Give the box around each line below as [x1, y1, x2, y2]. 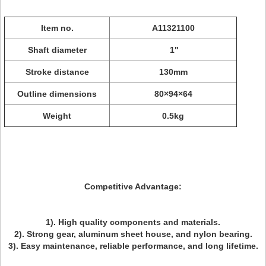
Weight [43, 111, 71, 121]
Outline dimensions [17, 89, 97, 99]
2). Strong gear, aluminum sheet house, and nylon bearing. [14, 229, 252, 239]
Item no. [40, 23, 74, 33]
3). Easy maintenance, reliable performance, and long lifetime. [8, 241, 258, 251]
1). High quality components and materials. [46, 217, 220, 227]
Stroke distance [25, 67, 89, 77]
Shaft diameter [27, 45, 87, 55]
